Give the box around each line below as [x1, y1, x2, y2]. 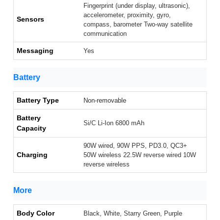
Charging [17, 151, 48, 159]
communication [83, 30, 127, 38]
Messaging [17, 47, 54, 55]
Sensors [17, 15, 44, 24]
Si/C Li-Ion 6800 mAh [83, 119, 144, 127]
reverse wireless [83, 161, 130, 168]
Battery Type [17, 96, 59, 105]
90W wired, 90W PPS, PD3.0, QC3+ [83, 142, 187, 150]
